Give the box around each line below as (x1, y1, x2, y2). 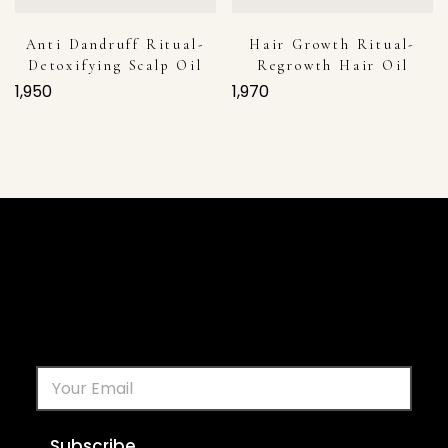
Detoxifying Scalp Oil (28, 57, 203, 75)
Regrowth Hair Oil (256, 57, 409, 75)
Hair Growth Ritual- (248, 36, 417, 54)
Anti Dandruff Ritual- (25, 36, 206, 54)
